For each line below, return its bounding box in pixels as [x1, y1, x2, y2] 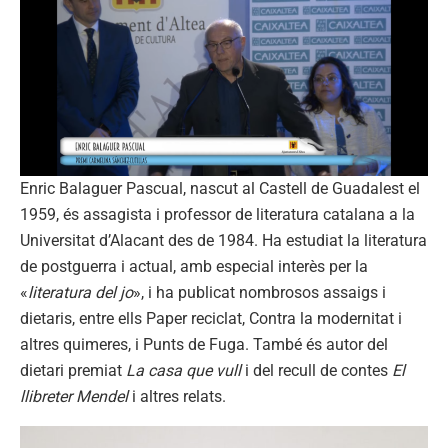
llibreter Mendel [20, 386, 128, 406]
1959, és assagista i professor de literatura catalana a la [20, 204, 415, 224]
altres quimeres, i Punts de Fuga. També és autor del [20, 334, 388, 354]
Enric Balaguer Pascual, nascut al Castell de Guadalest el [20, 178, 420, 198]
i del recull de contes [241, 360, 392, 380]
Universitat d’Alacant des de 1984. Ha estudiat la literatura [20, 230, 427, 250]
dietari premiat [20, 360, 126, 380]
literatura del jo [28, 282, 133, 302]
